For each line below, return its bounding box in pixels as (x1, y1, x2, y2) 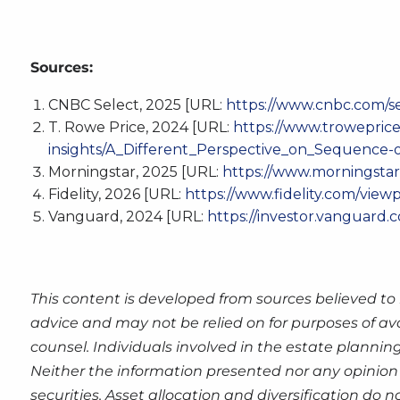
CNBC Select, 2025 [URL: (48, 96, 223, 114)
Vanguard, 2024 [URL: (48, 208, 204, 226)
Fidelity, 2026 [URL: (48, 186, 182, 204)
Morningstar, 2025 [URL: (48, 163, 220, 181)
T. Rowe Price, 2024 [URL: (48, 119, 230, 137)
